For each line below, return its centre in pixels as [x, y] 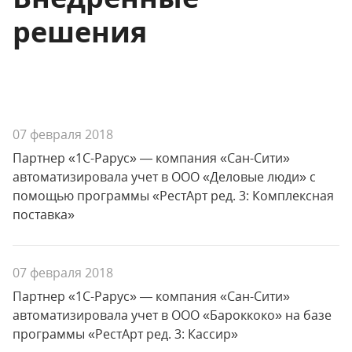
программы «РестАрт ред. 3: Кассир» [125, 334]
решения [80, 32]
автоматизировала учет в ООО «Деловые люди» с [164, 177]
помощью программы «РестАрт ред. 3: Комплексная [173, 196]
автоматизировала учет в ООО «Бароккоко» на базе [172, 315]
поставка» [44, 214]
